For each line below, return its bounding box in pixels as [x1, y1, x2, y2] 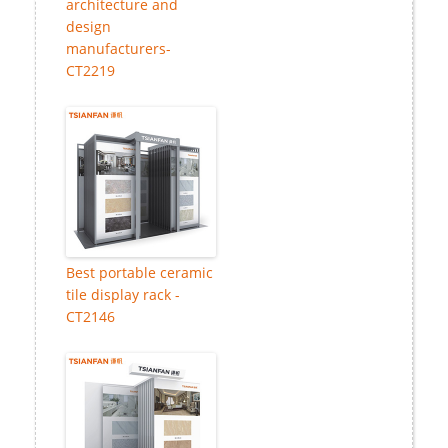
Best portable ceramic [66, 262, 213, 282]
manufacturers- [66, 38, 171, 58]
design [66, 16, 111, 36]
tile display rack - [66, 284, 180, 304]
